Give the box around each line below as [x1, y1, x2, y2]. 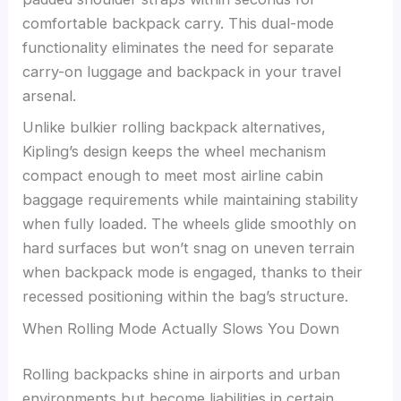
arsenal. [22, 87, 77, 106]
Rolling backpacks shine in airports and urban [22, 365, 341, 384]
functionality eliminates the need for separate [22, 38, 335, 57]
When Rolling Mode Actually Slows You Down [22, 319, 340, 337]
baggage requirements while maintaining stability [22, 191, 359, 209]
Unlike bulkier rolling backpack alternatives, [22, 118, 327, 137]
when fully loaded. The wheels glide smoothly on [22, 215, 357, 234]
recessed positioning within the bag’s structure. [22, 287, 349, 306]
